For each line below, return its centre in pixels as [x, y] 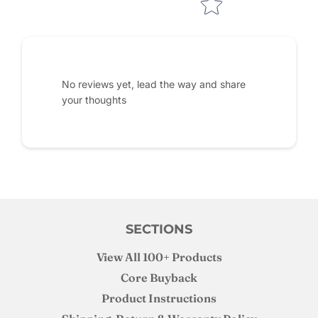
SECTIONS [159, 229]
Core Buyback [159, 278]
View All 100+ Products [159, 257]
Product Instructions [159, 298]
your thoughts [94, 100]
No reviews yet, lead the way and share [154, 84]
